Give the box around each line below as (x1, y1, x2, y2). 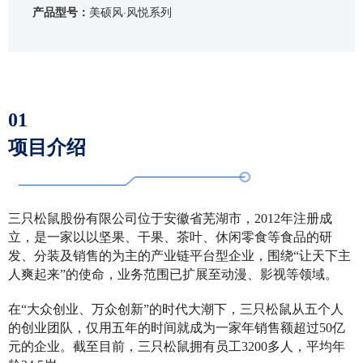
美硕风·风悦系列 (89, 3, 172, 19)
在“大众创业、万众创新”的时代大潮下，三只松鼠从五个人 (8, 302, 344, 316)
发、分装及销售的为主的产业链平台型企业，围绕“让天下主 (8, 249, 351, 263)
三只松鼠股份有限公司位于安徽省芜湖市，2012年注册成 (8, 211, 332, 225)
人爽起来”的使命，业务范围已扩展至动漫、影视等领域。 (8, 267, 338, 281)
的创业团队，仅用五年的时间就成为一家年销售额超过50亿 (8, 321, 345, 335)
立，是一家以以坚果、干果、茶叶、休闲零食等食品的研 (8, 230, 332, 244)
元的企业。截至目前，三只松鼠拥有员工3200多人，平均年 (8, 340, 345, 353)
